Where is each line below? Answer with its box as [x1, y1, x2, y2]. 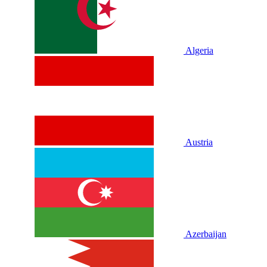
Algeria [185, 45, 213, 56]
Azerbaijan [185, 229, 226, 240]
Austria [185, 137, 213, 148]
